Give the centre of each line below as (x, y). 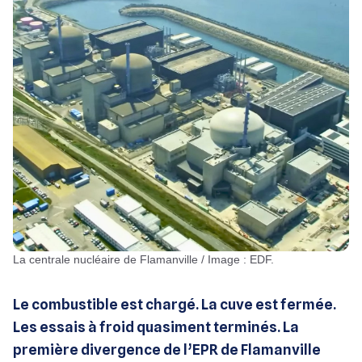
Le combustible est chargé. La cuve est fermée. (175, 304)
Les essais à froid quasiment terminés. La (156, 326)
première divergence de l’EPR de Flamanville (167, 349)
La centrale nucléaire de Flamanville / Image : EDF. (147, 259)
